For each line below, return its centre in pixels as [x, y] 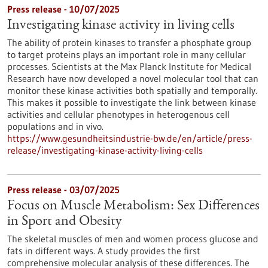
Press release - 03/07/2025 [63, 190]
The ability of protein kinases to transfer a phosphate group [129, 42]
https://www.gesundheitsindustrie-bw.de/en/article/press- [130, 138]
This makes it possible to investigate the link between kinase [132, 102]
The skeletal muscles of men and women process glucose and [133, 239]
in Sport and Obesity [65, 222]
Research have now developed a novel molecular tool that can [133, 78]
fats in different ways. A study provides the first [104, 251]
